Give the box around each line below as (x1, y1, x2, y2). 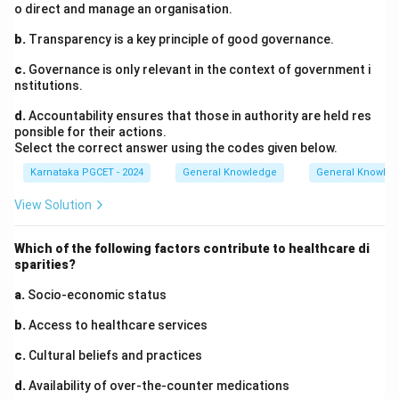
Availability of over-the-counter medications (26, 379, 289, 394)
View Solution (14, 198, 92, 213)
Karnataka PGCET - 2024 (30, 167, 143, 179)
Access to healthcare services (26, 318, 208, 333)
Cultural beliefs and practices (26, 348, 202, 363)
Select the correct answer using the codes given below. (14, 141, 338, 156)
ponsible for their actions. (14, 125, 167, 140)
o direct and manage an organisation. (14, 2, 232, 17)
